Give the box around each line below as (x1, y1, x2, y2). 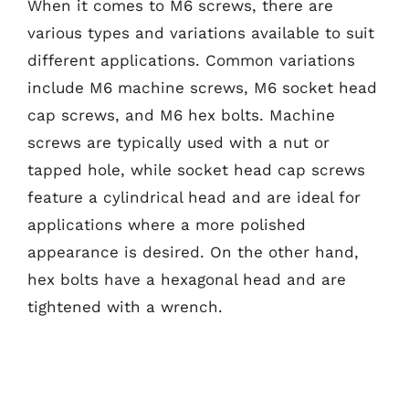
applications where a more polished (27, 215, 306, 234)
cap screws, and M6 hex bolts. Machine (27, 106, 335, 124)
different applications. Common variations (27, 51, 355, 69)
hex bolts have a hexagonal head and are (27, 270, 346, 288)
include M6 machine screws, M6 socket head (27, 79, 377, 97)
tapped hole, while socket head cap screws (27, 161, 365, 179)
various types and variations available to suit (27, 24, 374, 42)
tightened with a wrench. (27, 298, 223, 316)
